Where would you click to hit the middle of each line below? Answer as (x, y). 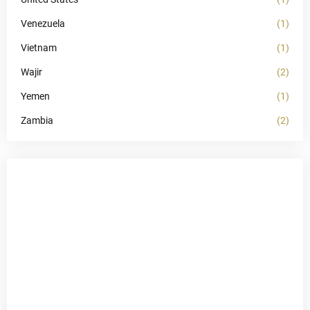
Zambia (37, 120)
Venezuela (43, 24)
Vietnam (39, 48)
